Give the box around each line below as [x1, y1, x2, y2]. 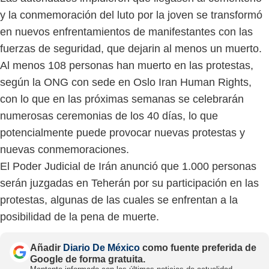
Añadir [30, 242, 63, 253]
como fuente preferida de [140, 242, 256, 253]
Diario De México [63, 242, 140, 253]
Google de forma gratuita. [30, 253, 145, 264]
